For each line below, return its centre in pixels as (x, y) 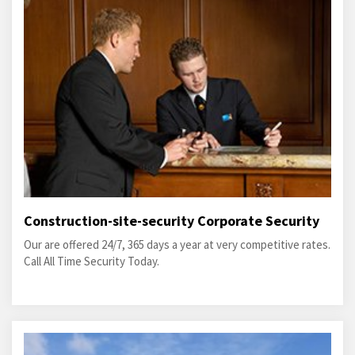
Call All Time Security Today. (92, 261)
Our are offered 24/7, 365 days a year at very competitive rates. (177, 244)
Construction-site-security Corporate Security (172, 221)
